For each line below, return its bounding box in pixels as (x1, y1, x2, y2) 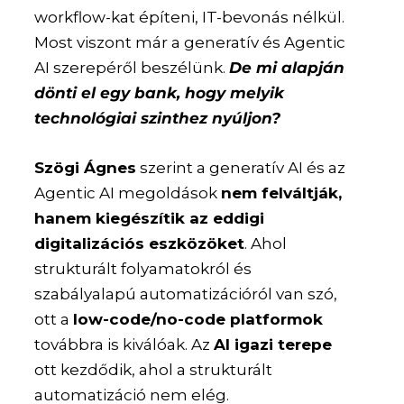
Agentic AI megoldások (34, 184, 222, 203)
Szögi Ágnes (34, 159, 137, 178)
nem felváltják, (221, 184, 343, 203)
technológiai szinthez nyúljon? (34, 109, 281, 128)
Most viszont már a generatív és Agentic (34, 33, 346, 52)
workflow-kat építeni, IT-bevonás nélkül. (34, 8, 345, 27)
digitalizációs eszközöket (34, 234, 245, 253)
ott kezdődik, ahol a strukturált (34, 361, 273, 380)
